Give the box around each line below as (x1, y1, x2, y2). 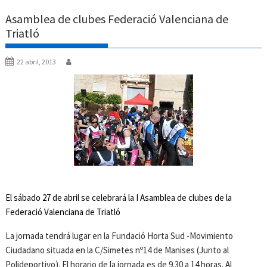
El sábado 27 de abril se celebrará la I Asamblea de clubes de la (5, 192, 232, 204)
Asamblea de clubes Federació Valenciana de (5, 11, 229, 27)
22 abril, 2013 (17, 57, 57, 67)
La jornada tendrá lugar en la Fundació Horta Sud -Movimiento (5, 230, 234, 242)
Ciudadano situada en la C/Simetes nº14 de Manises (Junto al (5, 244, 229, 256)
